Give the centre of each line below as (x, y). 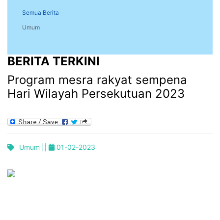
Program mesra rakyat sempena (97, 80)
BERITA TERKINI (54, 61)
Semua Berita (41, 13)
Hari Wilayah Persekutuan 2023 (96, 94)
